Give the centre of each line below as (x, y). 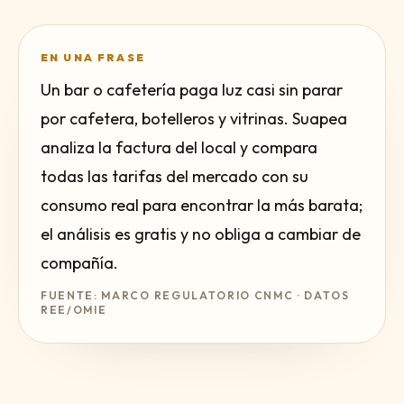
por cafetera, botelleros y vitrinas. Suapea (194, 119)
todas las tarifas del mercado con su (174, 176)
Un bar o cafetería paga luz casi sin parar (192, 90)
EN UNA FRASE (93, 57)
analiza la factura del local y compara (179, 147)
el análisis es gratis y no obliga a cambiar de (201, 234)
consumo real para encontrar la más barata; (202, 205)
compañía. (79, 263)
